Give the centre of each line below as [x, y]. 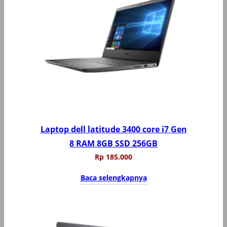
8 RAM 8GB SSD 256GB [113, 143]
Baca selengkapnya [113, 177]
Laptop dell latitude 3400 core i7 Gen [113, 129]
